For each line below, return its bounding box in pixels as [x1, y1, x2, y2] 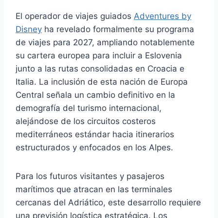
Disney [16, 24, 42, 34]
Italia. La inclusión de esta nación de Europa [16, 76, 188, 87]
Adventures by [134, 11, 191, 21]
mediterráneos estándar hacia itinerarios [16, 129, 174, 139]
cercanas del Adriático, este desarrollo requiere [16, 197, 201, 207]
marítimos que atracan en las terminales [16, 184, 172, 194]
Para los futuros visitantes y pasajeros [16, 171, 164, 181]
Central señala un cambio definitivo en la [16, 90, 175, 100]
